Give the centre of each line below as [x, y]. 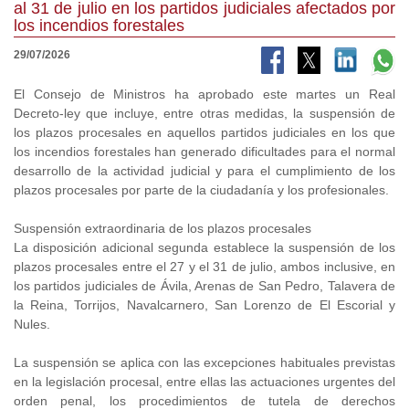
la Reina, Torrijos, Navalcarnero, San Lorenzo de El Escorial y [204, 305]
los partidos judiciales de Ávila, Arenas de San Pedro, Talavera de [204, 286]
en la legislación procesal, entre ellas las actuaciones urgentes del [204, 382]
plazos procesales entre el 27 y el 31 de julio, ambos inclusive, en [204, 267]
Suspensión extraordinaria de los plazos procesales [163, 229]
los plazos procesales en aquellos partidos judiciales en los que [204, 133]
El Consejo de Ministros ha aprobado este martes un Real [204, 94]
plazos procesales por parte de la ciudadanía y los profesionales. [201, 190]
